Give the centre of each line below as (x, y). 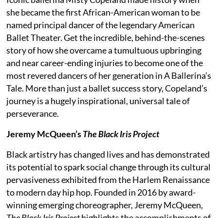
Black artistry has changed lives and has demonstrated (108, 154)
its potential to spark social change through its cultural (109, 167)
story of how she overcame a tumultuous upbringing (104, 50)
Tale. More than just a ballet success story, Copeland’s (107, 88)
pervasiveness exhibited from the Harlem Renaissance (108, 179)
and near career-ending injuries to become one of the (105, 63)
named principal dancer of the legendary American (101, 25)
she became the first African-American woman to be (103, 12)
